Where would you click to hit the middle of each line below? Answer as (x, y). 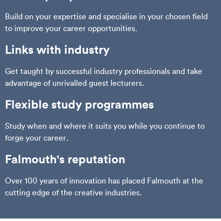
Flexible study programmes (79, 104)
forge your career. (37, 138)
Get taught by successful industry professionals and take (104, 71)
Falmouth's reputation (65, 159)
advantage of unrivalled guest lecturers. (74, 83)
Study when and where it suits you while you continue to (105, 126)
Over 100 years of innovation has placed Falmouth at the (104, 181)
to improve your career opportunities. (71, 28)
